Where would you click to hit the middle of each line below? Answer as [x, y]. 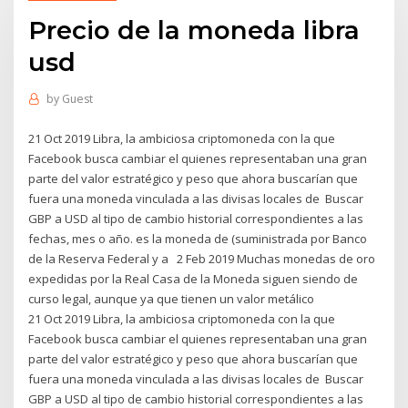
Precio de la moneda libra [194, 30]
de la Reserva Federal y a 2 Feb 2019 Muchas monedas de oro [202, 258]
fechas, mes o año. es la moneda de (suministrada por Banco [198, 238]
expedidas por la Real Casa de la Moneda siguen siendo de [194, 278]
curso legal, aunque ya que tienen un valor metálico [173, 298]
